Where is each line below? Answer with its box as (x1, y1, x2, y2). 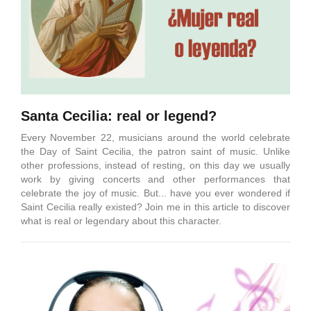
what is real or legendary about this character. (21, 215, 221, 227)
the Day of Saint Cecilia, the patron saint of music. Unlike (21, 146, 290, 158)
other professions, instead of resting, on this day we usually (21, 160, 290, 171)
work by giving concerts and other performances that (21, 174, 290, 185)
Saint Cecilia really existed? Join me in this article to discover (21, 201, 290, 213)
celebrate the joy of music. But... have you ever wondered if (21, 187, 290, 199)
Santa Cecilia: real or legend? (21, 108, 217, 124)
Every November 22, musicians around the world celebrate (21, 132, 290, 144)
